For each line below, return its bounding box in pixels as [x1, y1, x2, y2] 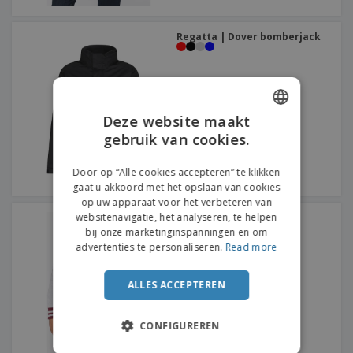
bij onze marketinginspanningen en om [85, 225, 268, 239]
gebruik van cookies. [103, 130, 250, 149]
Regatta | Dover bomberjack [176, 30, 321, 44]
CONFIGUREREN [139, 319, 221, 333]
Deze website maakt [102, 112, 251, 131]
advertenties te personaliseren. [76, 240, 223, 254]
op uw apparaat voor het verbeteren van [80, 195, 273, 209]
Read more [225, 240, 277, 254]
